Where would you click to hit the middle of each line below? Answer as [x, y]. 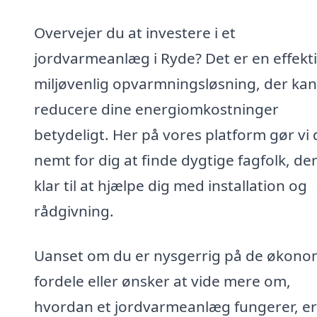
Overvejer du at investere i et [135, 32]
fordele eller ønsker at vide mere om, [162, 281]
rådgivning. [74, 211]
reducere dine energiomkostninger [156, 109]
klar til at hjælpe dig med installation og [171, 185]
